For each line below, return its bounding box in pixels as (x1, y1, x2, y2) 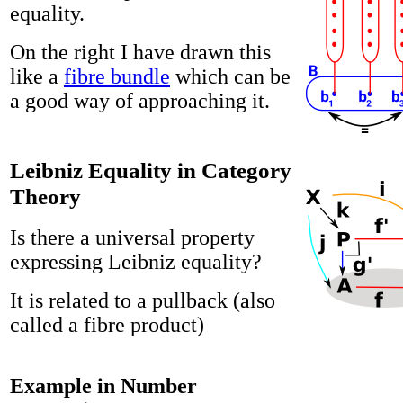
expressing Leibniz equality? (10, 250, 262, 274)
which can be (170, 65, 291, 89)
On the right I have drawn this (10, 40, 271, 65)
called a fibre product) (10, 313, 204, 337)
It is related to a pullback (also (10, 289, 275, 313)
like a (10, 65, 64, 89)
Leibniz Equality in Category (10, 157, 291, 183)
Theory (10, 183, 81, 209)
